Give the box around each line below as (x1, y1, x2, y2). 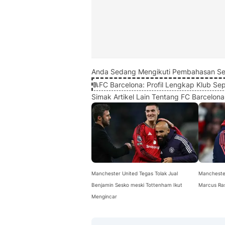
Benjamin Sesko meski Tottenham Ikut (91, 182, 182, 188)
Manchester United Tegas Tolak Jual (91, 170, 178, 176)
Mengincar (91, 193, 117, 199)
